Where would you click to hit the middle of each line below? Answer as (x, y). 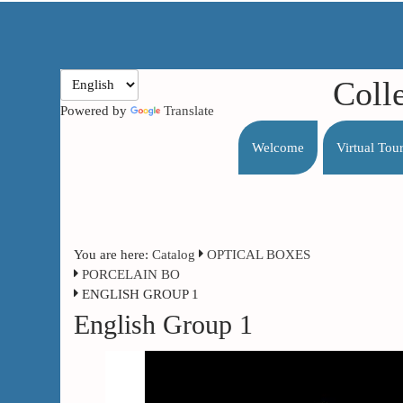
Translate (189, 110)
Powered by (96, 110)
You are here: (113, 254)
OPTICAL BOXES (259, 254)
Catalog (174, 254)
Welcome (278, 147)
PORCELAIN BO (131, 274)
